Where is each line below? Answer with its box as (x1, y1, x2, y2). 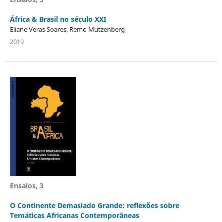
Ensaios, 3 (9, 180, 44, 190)
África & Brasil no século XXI (9, 14, 106, 24)
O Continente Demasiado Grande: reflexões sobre (9, 200, 179, 210)
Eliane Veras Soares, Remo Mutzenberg (9, 24, 125, 34)
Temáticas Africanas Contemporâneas (9, 210, 139, 220)
